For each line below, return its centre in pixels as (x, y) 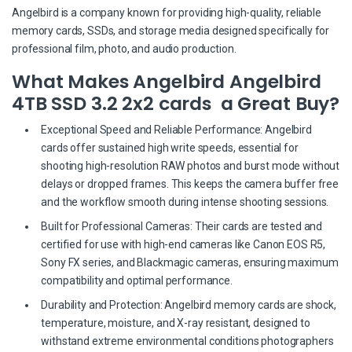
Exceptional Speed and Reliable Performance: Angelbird (176, 130)
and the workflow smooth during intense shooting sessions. (185, 202)
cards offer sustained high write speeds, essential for (170, 148)
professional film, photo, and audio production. (124, 49)
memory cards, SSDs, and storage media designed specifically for (171, 31)
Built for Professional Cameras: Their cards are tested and (182, 227)
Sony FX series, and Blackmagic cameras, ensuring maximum (190, 263)
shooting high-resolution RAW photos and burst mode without (191, 166)
